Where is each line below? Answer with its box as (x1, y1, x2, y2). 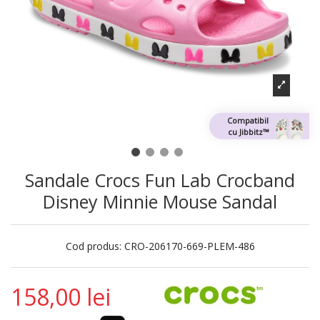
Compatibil (227, 114, 269, 126)
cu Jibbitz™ (227, 126, 269, 137)
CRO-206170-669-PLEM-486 (124, 239, 255, 254)
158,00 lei (11, 281, 111, 313)
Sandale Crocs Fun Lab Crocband (25, 168, 295, 193)
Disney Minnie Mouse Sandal (43, 189, 277, 214)
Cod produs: (65, 239, 121, 254)
